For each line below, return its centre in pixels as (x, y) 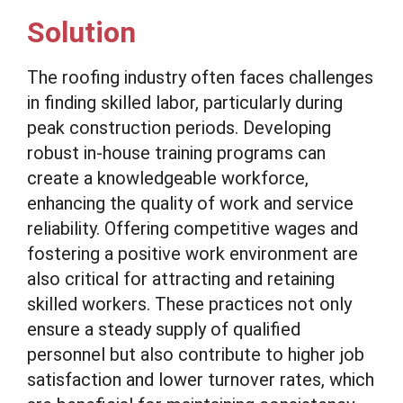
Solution (81, 32)
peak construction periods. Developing (179, 128)
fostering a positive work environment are (193, 254)
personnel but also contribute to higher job (196, 354)
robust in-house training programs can (176, 153)
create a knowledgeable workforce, (168, 178)
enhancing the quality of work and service (190, 203)
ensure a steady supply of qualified (164, 329)
